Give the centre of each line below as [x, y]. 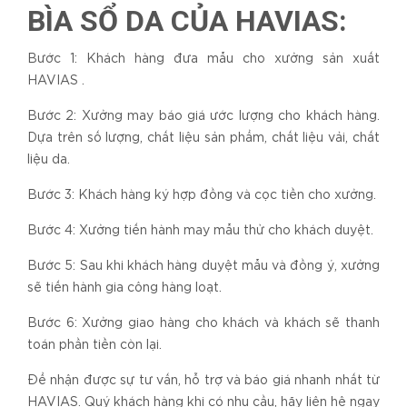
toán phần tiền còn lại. [94, 346]
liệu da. [49, 160]
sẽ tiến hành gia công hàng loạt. [124, 288]
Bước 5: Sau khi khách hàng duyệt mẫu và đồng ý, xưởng [203, 267]
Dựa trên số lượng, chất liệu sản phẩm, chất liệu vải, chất [203, 139]
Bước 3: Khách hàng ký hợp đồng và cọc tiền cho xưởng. [202, 196]
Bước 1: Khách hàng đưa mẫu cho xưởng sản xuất [203, 60]
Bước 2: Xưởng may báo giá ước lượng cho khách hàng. [203, 117]
